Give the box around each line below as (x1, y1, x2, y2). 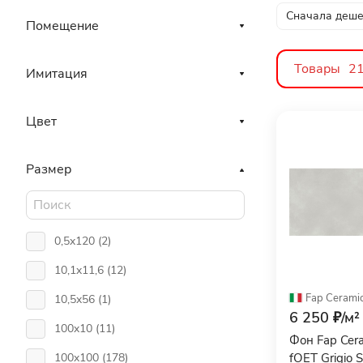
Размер (26, 160, 71, 178)
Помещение (26, 17, 99, 35)
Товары (294, 60, 340, 78)
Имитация (26, 65, 88, 83)
